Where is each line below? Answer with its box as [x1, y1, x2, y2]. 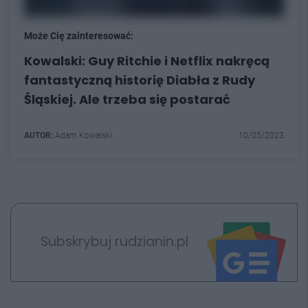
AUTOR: [24, 130, 53, 140]
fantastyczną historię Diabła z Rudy [24, 71, 255, 89]
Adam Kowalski [53, 130, 112, 140]
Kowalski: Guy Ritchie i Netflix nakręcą [24, 52, 269, 69]
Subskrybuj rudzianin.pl [41, 232, 188, 252]
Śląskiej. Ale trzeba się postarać [24, 90, 230, 108]
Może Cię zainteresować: [24, 30, 133, 41]
